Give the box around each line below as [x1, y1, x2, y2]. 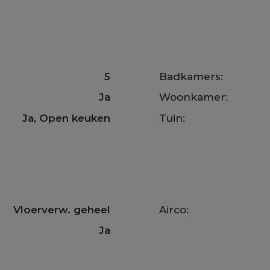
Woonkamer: [159, 91, 228, 104]
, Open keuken [33, 111, 110, 124]
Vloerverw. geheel [13, 203, 110, 216]
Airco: [159, 203, 189, 216]
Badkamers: [159, 70, 224, 83]
